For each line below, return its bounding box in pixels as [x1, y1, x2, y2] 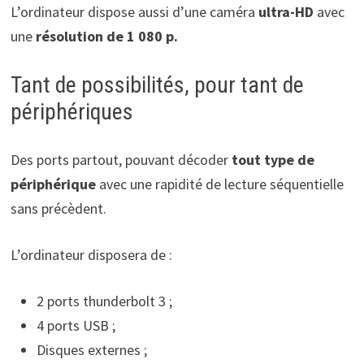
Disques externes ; [36, 340, 147, 360]
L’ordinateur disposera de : [10, 245, 172, 265]
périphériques [10, 98, 133, 126]
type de [263, 150, 314, 170]
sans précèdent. [10, 199, 106, 219]
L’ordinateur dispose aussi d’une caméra [10, 2, 258, 22]
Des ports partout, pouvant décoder [10, 150, 232, 170]
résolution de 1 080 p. [35, 27, 178, 46]
